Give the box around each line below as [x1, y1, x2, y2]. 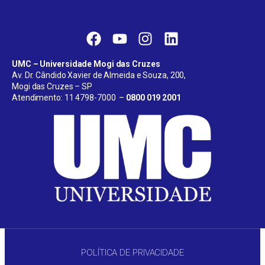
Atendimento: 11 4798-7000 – [12, 93, 127, 103]
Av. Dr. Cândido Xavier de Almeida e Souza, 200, [12, 70, 188, 80]
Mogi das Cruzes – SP [12, 82, 94, 92]
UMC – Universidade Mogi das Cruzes [12, 59, 160, 69]
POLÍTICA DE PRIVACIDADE [81, 247, 184, 258]
